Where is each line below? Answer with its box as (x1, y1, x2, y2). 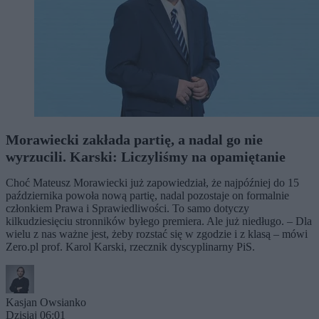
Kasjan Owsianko (6, 296, 86, 308)
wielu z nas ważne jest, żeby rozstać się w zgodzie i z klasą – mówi (6, 228, 308, 240)
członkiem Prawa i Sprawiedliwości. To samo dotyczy (6, 202, 249, 214)
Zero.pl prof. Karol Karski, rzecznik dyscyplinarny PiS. (6, 241, 255, 253)
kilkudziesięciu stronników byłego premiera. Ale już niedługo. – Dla (6, 215, 312, 227)
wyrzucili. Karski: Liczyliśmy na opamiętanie (6, 149, 286, 164)
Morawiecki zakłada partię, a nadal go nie (6, 132, 263, 147)
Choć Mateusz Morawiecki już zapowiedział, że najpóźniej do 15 (6, 177, 299, 189)
